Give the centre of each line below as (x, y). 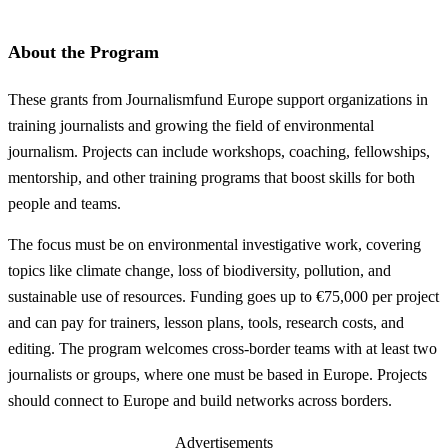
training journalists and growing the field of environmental (191, 125)
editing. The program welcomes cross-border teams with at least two (222, 349)
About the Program (83, 52)
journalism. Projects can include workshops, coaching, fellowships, (219, 151)
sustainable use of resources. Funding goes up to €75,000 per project (223, 297)
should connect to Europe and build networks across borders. (200, 401)
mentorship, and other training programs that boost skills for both (211, 177)
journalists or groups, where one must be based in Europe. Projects (217, 375)
